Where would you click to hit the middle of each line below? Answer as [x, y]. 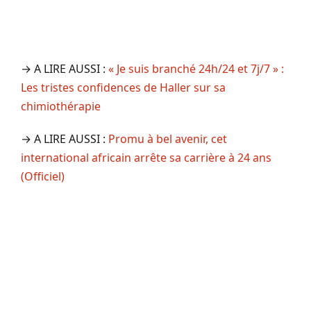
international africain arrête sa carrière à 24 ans [146, 158]
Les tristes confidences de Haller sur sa [123, 88]
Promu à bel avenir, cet [168, 139]
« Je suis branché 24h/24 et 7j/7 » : [196, 69]
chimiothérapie [61, 107]
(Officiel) [43, 177]
